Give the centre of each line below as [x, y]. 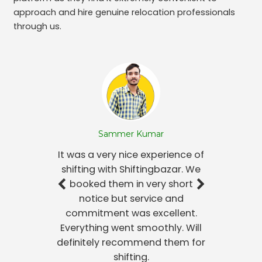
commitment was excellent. [131, 213]
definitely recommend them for [131, 243]
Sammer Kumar [131, 134]
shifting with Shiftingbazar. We [131, 170]
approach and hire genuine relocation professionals [124, 13]
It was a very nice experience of [131, 155]
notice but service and [131, 199]
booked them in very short [131, 184]
